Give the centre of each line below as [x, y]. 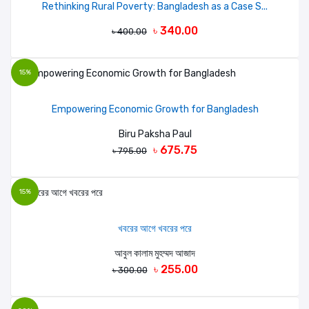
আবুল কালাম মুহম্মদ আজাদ [155, 254]
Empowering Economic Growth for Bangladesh [155, 110]
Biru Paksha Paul [155, 134]
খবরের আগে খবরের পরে [155, 229]
